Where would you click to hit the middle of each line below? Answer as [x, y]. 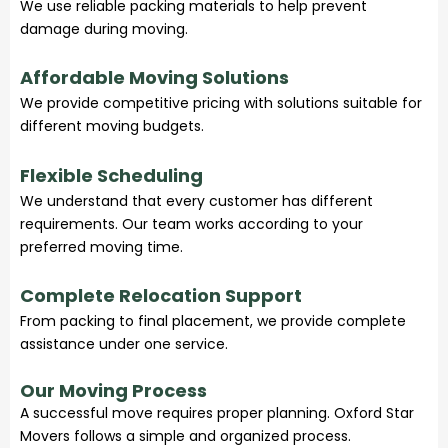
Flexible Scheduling [111, 175]
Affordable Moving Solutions [154, 78]
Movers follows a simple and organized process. [185, 435]
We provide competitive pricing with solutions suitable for [221, 103]
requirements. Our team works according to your [191, 223]
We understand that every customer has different [196, 200]
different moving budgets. [112, 126]
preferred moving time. [101, 246]
